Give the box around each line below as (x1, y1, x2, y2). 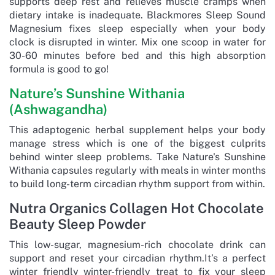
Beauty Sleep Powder (9, 215, 146, 232)
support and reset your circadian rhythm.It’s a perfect (9, 252, 266, 264)
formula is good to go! (9, 63, 109, 75)
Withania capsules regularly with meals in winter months (9, 164, 266, 176)
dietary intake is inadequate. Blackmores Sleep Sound (9, 9, 266, 21)
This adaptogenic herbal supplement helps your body (9, 123, 266, 136)
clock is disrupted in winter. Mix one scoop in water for (9, 36, 266, 48)
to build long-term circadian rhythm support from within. (9, 177, 265, 190)
